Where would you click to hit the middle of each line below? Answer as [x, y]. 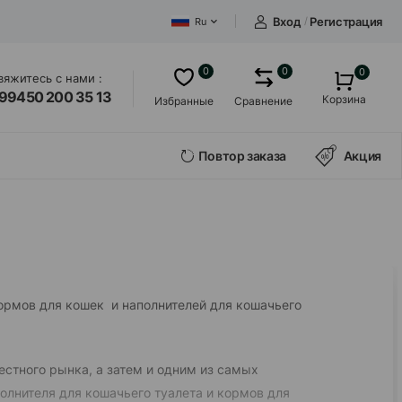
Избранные [184, 100]
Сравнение [263, 100]
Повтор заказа [242, 156]
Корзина [344, 99]
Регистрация [346, 22]
